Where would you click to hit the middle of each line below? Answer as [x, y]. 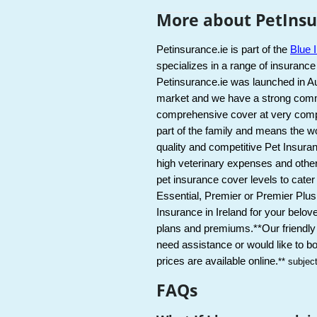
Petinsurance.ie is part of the [224, 50]
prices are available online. [218, 261]
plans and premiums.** [209, 229]
